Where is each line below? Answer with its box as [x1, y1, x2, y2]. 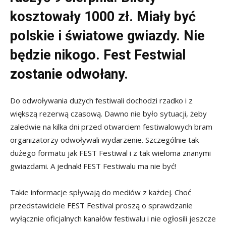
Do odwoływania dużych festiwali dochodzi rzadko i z [10, 95, 193, 105]
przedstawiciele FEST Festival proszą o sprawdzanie [10, 200, 193, 210]
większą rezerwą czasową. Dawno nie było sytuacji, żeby [10, 108, 207, 119]
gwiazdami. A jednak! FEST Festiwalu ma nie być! [10, 160, 176, 171]
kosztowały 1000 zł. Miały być [10, 8, 196, 25]
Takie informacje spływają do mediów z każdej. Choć [10, 187, 191, 197]
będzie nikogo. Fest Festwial [10, 46, 186, 63]
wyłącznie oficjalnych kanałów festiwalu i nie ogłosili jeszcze [10, 213, 216, 223]
